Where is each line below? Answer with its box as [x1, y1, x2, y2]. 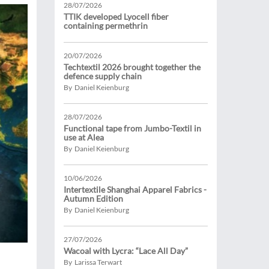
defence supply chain [64, 71, 142, 81]
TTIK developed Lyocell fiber [64, 11, 169, 22]
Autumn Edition [64, 193, 123, 204]
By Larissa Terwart [64, 258, 122, 267]
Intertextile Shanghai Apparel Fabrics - [64, 184, 207, 195]
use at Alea [64, 132, 104, 142]
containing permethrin [64, 20, 148, 31]
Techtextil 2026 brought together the [64, 62, 201, 72]
